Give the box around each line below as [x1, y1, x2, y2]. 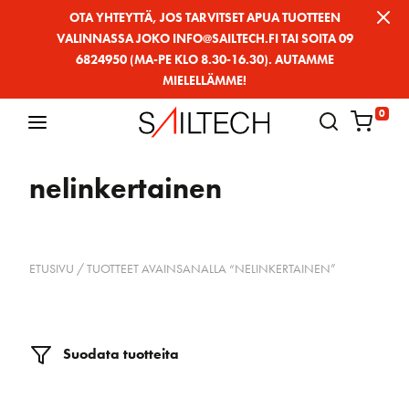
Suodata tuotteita [59, 343, 179, 363]
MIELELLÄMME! [163, 72, 246, 89]
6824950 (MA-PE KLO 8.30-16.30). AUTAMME [75, 51, 334, 68]
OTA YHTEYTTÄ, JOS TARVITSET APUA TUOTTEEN [68, 9, 341, 26]
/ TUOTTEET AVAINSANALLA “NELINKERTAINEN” [74, 259, 336, 277]
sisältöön [5, 58, 72, 79]
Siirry [5, 7, 46, 27]
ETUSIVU [29, 259, 74, 277]
